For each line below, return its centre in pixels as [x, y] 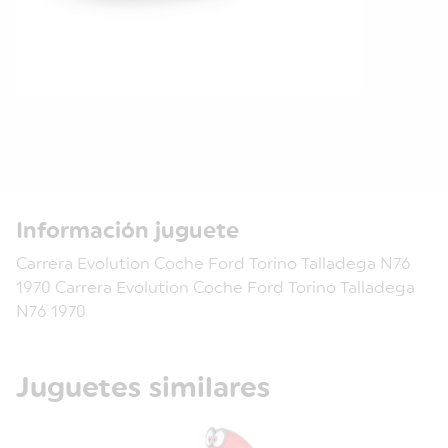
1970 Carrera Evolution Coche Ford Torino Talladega [215, 288]
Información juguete [127, 231]
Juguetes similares [143, 388]
